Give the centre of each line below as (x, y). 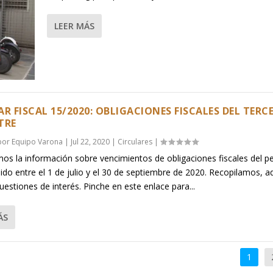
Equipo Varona (37, 142)
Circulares (135, 142)
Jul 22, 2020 (90, 142)
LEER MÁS (74, 26)
